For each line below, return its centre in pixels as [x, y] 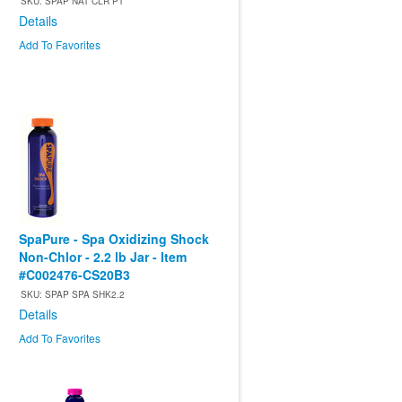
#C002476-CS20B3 [74, 275]
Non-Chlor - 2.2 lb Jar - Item [103, 257]
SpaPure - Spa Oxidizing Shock [114, 239]
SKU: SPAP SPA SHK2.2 [73, 295]
